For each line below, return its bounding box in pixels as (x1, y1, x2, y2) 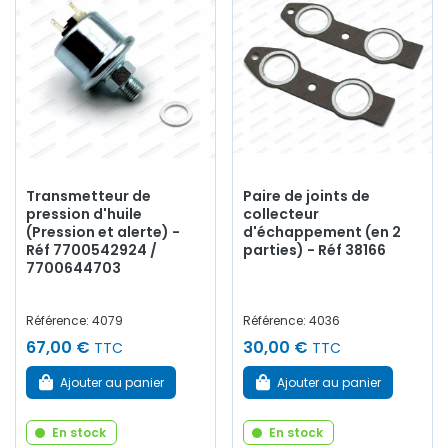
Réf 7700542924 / (26, 240, 157, 261)
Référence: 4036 (243, 312, 340, 330)
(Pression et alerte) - (26, 222, 180, 243)
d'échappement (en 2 (243, 222, 401, 243)
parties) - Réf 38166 (243, 240, 386, 261)
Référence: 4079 (26, 312, 123, 330)
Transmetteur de (26, 186, 151, 207)
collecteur (243, 204, 319, 225)
